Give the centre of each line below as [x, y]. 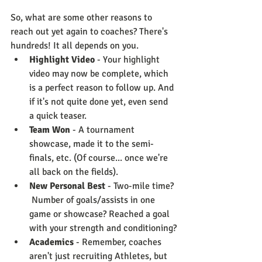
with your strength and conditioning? [103, 228]
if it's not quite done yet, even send [100, 102]
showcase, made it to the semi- [92, 144]
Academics [51, 242]
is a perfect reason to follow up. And [103, 88]
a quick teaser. [58, 116]
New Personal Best [67, 186]
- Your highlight [128, 60]
